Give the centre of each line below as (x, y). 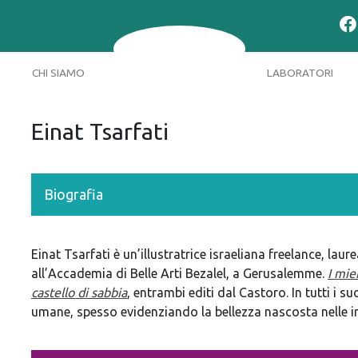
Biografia (74, 194)
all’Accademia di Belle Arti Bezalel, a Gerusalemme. (179, 273)
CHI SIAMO (58, 72)
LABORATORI (300, 72)
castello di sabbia (79, 292)
